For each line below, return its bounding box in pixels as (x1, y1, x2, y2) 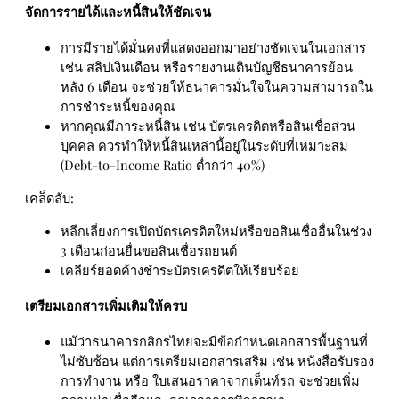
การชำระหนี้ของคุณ (61, 97, 175, 116)
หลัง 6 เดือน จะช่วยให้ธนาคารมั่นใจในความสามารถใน (61, 77, 373, 96)
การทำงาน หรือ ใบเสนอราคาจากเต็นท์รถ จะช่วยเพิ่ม (61, 371, 360, 390)
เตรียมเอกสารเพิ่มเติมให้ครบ (25, 296, 187, 314)
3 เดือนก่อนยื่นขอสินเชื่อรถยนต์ (61, 240, 237, 259)
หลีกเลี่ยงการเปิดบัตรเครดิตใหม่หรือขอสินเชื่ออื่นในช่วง (61, 221, 372, 240)
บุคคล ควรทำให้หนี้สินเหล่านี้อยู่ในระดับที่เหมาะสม (61, 136, 348, 155)
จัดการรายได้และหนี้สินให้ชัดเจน (25, 2, 211, 20)
